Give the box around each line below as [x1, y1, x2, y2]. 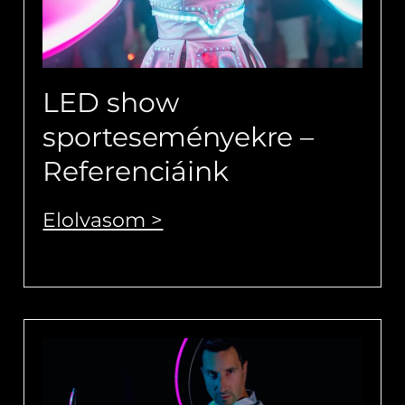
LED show [42, 85, 179, 119]
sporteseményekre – [42, 119, 315, 154]
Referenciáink [42, 154, 229, 188]
